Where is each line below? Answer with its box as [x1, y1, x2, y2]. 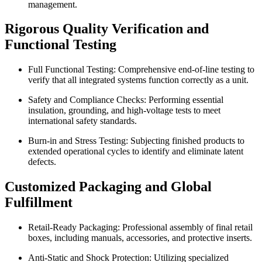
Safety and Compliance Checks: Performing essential [28, 95, 223, 105]
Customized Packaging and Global [5, 179, 212, 195]
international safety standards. [28, 116, 137, 126]
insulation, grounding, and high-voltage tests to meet [28, 105, 220, 116]
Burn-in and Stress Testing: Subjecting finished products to [28, 136, 244, 146]
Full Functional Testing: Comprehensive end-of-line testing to [28, 64, 254, 75]
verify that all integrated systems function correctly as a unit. [28, 75, 249, 85]
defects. [28, 157, 56, 167]
